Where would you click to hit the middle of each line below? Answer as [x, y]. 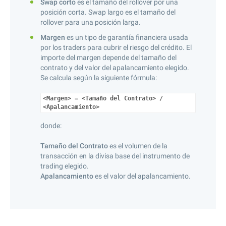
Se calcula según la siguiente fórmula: [99, 78]
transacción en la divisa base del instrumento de [115, 156]
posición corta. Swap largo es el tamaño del [108, 12]
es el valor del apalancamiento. [142, 176]
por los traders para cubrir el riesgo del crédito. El [116, 47]
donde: [51, 126]
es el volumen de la [138, 146]
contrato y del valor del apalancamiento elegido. [115, 68]
